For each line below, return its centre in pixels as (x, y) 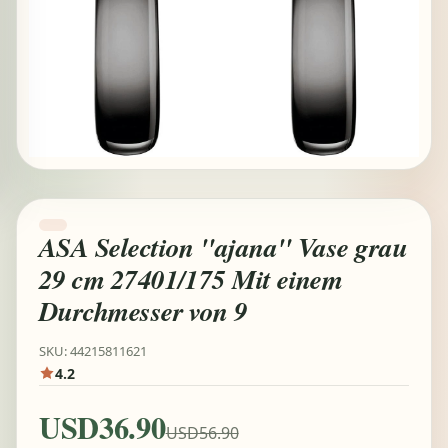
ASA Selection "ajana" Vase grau (223, 247)
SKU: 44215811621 (93, 350)
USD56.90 (202, 432)
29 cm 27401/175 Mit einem (191, 279)
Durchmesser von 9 (143, 311)
